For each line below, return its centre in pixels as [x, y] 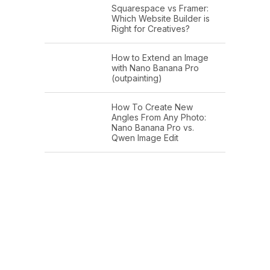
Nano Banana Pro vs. [153, 127]
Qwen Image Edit [145, 137]
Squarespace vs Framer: [160, 8]
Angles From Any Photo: [159, 117]
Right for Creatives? [151, 28]
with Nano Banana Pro [155, 67]
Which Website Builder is [161, 18]
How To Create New [152, 107]
